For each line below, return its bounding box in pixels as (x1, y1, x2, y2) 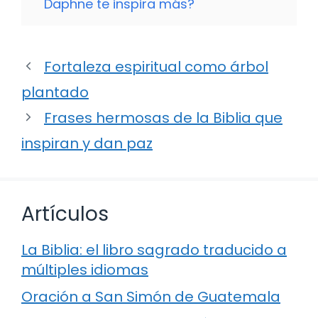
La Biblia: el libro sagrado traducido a (21, 239, 287, 260)
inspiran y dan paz (21, 133, 153, 153)
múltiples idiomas (21, 259, 148, 280)
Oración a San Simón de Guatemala (21, 286, 280, 307)
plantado (21, 82, 89, 102)
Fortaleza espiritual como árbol (44, 56, 268, 77)
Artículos (21, 199, 109, 228)
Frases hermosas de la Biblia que (44, 107, 283, 128)
